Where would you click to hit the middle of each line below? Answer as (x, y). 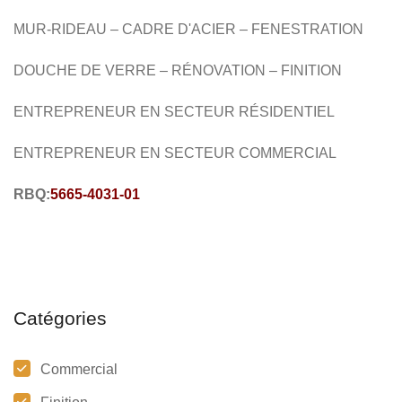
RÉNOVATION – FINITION (258, 70)
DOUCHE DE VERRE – (92, 70)
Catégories (60, 318)
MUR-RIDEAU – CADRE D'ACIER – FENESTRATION (188, 29)
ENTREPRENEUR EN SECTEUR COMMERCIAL (175, 153)
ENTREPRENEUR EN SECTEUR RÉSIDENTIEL (174, 111)
